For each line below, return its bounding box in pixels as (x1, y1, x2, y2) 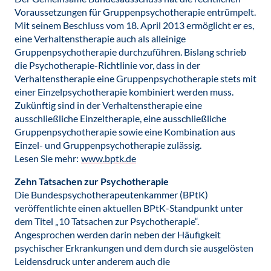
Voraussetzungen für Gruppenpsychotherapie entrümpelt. (15, 6, 256, 18)
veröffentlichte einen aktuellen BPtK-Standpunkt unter (15, 202, 243, 214)
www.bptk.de (81, 152, 136, 164)
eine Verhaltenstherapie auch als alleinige (15, 33, 186, 44)
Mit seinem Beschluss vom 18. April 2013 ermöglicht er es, (15, 19, 254, 31)
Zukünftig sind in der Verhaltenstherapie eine (15, 99, 202, 111)
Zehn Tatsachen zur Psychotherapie (15, 175, 169, 187)
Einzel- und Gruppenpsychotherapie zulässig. (15, 139, 201, 151)
